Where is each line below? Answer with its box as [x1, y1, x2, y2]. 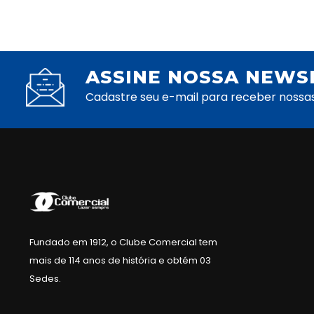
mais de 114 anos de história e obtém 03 [29, 254, 211, 268]
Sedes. [29, 272, 61, 286]
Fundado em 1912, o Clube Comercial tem [29, 235, 217, 250]
